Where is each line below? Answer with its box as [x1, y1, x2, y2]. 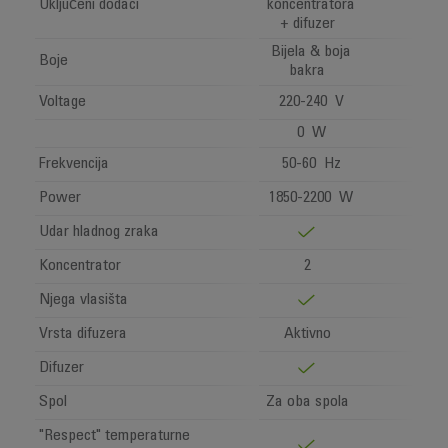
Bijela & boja [271, 44, 351, 60]
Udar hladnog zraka [38, 224, 159, 240]
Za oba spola [265, 394, 357, 410]
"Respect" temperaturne [38, 428, 190, 444]
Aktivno [283, 326, 339, 342]
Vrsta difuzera [38, 326, 127, 342]
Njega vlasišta [38, 292, 128, 308]
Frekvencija [38, 156, 109, 172]
